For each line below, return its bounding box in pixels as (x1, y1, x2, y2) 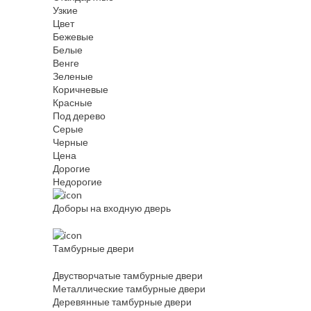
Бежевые (53, 31, 94, 43)
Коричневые (53, 83, 108, 96)
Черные (53, 136, 88, 149)
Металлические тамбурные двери (53, 283, 205, 295)
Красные (53, 96, 92, 109)
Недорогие (53, 176, 102, 188)
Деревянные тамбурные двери (53, 296, 192, 308)
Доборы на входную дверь (53, 202, 171, 215)
